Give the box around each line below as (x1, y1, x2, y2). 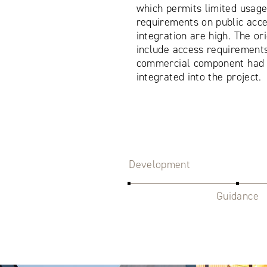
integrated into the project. (136, 69, 262, 84)
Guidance (216, 188, 259, 203)
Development (129, 157, 191, 172)
